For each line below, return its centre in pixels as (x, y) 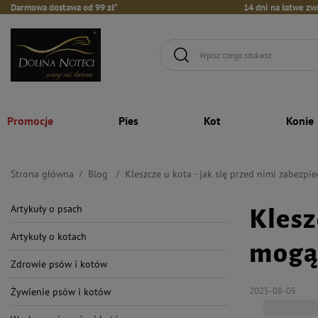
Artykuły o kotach (49, 236)
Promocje (30, 120)
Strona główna (42, 174)
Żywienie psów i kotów (61, 291)
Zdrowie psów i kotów (59, 264)
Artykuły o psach (46, 208)
